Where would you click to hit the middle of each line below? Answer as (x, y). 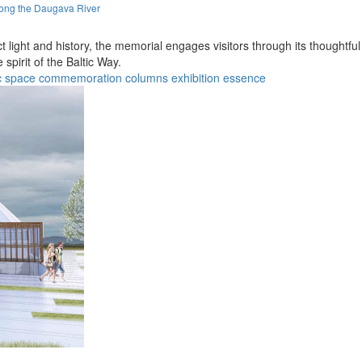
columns (147, 77)
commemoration (80, 77)
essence (244, 77)
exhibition (196, 77)
